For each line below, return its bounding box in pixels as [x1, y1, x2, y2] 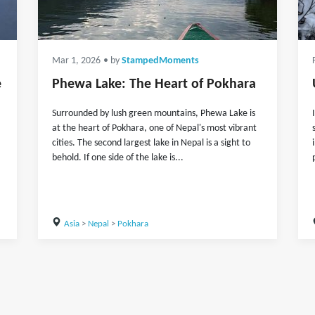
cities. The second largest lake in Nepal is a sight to [52, 138, 250, 148]
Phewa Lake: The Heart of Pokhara [52, 77, 256, 91]
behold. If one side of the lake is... [52, 153, 184, 163]
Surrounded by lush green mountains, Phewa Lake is [52, 108, 255, 119]
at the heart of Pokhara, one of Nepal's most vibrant [52, 123, 257, 134]
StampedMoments [122, 56, 199, 65]
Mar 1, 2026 [52, 56, 101, 65]
